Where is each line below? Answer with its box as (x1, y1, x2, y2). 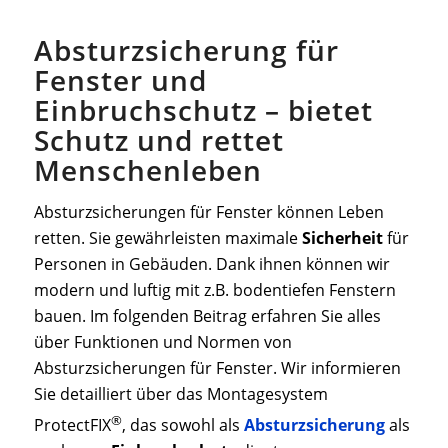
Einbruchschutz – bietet (33, 91, 373, 129)
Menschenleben (33, 151, 262, 189)
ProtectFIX (33, 413, 111, 436)
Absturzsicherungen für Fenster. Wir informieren (33, 356, 401, 379)
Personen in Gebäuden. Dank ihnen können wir (33, 252, 390, 275)
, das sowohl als (121, 413, 244, 436)
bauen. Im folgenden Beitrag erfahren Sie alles (33, 304, 381, 327)
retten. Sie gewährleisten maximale (33, 226, 302, 249)
